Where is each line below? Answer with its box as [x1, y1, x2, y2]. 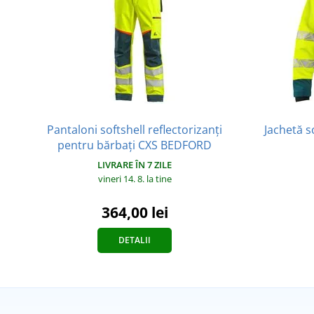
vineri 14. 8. [97, 172, 146, 186]
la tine [146, 172, 172, 186]
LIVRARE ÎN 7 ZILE [97, 158, 172, 172]
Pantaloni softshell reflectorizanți [47, 122, 222, 138]
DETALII [118, 234, 151, 247]
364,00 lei [101, 203, 168, 223]
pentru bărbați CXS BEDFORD [57, 137, 212, 153]
